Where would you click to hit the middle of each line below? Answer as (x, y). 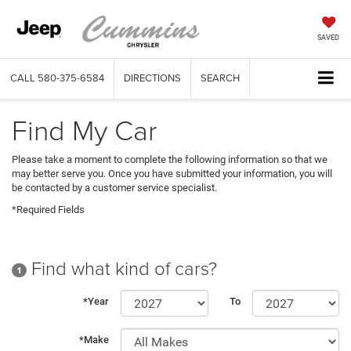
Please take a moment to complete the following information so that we (170, 160)
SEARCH (220, 78)
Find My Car (84, 130)
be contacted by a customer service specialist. (114, 188)
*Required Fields (48, 210)
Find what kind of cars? (122, 267)
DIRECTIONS (152, 78)
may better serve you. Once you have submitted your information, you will (172, 174)
